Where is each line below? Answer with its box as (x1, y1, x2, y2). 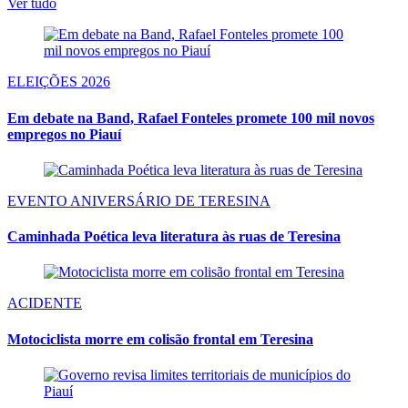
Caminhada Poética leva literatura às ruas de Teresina (7, 229, 341, 245)
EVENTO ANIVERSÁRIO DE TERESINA (7, 192, 270, 209)
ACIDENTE (7, 295, 82, 311)
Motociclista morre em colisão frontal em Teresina (7, 331, 313, 347)
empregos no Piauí (7, 126, 121, 142)
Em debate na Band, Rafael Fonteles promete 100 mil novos (7, 109, 374, 126)
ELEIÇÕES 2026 (7, 74, 110, 90)
